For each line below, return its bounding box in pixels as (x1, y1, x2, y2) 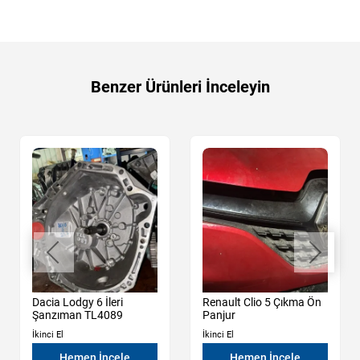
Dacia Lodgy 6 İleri (32, 295, 123, 309)
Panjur (202, 308, 235, 321)
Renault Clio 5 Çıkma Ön (202, 295, 321, 309)
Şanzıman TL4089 (32, 308, 123, 321)
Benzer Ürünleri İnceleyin (90, 76, 270, 96)
